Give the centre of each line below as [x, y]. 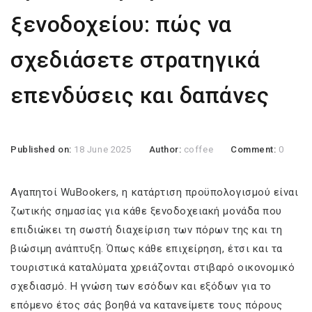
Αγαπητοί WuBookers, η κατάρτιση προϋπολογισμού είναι [155, 193]
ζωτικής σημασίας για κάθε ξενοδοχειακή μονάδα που [146, 211]
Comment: [255, 150]
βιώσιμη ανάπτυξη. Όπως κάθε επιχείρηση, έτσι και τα [147, 249]
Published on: [42, 150]
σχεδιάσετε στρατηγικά [136, 60]
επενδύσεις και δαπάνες [140, 96]
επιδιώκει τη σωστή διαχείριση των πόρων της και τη [147, 230]
